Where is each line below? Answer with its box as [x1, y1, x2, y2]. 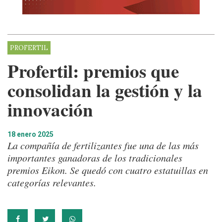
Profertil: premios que [7, 57, 179, 84]
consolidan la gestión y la [7, 76, 202, 104]
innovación [7, 96, 93, 123]
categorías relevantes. [7, 175, 96, 189]
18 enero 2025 [7, 130, 54, 138]
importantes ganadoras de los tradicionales [7, 151, 182, 164]
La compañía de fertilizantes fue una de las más [7, 138, 199, 152]
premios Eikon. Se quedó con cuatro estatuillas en [7, 163, 208, 176]
